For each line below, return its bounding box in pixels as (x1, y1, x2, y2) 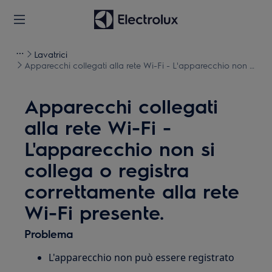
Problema (24, 226, 73, 240)
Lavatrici (34, 49, 67, 59)
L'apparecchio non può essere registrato (49, 251, 235, 264)
